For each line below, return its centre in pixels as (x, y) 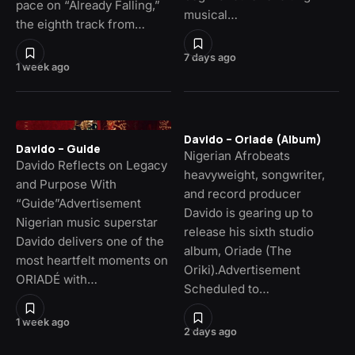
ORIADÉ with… (57, 280)
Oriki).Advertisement (242, 270)
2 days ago (210, 332)
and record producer (242, 194)
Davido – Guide (58, 149)
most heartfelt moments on (92, 261)
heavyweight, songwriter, (254, 175)
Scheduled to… (227, 289)
